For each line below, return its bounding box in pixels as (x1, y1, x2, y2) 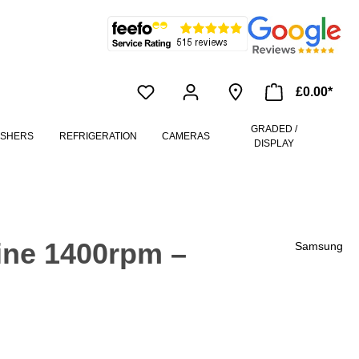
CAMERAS (162, 131, 210, 143)
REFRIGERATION (59, 131, 137, 143)
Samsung (295, 240, 343, 253)
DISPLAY (254, 138, 294, 150)
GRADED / (251, 123, 297, 135)
